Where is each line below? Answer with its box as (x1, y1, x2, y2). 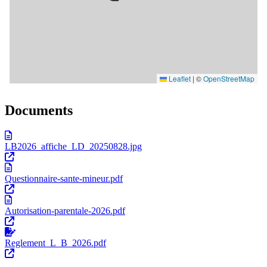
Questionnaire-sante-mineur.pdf (5, 173, 123, 184)
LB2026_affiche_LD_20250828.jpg (5, 141, 142, 151)
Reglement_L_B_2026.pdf (5, 237, 106, 248)
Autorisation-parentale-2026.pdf (5, 205, 125, 216)
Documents (5, 102, 73, 118)
